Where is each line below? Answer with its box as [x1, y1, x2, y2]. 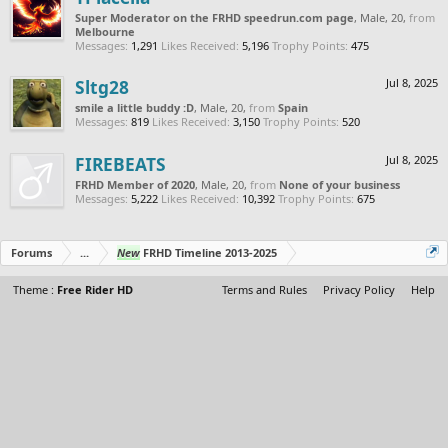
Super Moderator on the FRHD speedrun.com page [75, 9, 354, 25]
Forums [11, 244, 52, 260]
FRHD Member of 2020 [75, 176, 195, 192]
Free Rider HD [57, 281, 133, 297]
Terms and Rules [222, 281, 307, 297]
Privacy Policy [323, 281, 395, 297]
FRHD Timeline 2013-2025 [140, 244, 277, 260]
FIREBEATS [75, 151, 166, 176]
